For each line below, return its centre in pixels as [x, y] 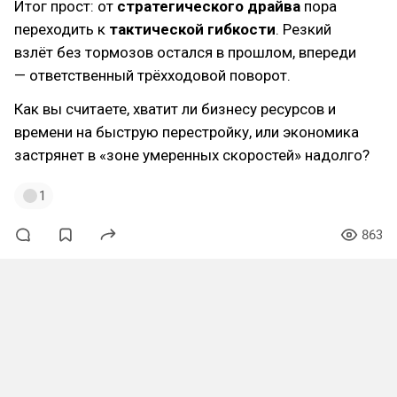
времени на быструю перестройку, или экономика [187, 132]
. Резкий [304, 29]
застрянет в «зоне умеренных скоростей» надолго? [192, 155]
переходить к [62, 29]
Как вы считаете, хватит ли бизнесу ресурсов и [175, 109]
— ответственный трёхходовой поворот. [152, 75]
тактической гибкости [192, 29]
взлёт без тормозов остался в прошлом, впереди [185, 52]
